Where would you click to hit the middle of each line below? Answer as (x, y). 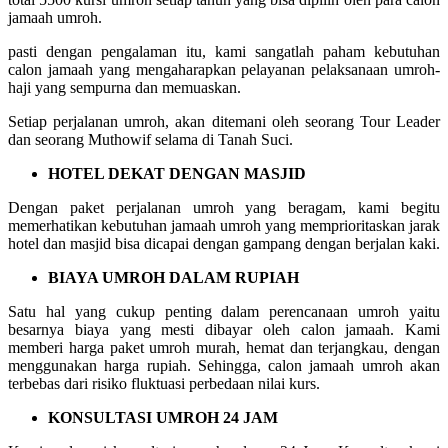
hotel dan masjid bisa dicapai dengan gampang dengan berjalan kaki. (224, 243)
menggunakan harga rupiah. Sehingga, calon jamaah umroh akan (224, 365)
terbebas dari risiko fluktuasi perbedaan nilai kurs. (164, 383)
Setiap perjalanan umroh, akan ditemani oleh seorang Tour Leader (224, 121)
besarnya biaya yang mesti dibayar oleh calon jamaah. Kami (224, 329)
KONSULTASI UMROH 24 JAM (163, 417)
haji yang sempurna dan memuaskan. (124, 87)
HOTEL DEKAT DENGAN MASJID (177, 173)
